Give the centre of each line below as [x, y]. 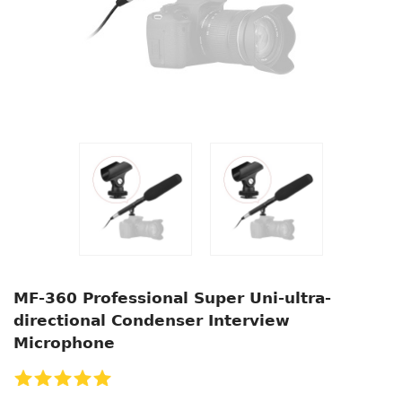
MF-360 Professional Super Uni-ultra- [172, 298]
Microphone [64, 343]
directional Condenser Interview [152, 320]
